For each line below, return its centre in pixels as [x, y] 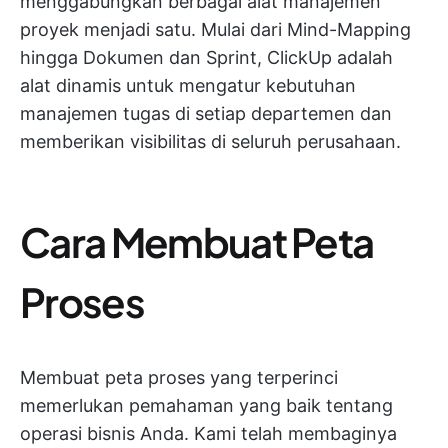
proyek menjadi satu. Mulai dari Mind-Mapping [215, 30]
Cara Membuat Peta [197, 242]
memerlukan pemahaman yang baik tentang [206, 406]
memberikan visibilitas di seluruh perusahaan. [210, 142]
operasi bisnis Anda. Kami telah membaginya [208, 434]
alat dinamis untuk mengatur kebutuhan [188, 86]
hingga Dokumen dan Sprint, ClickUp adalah [206, 58]
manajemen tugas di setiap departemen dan [206, 114]
